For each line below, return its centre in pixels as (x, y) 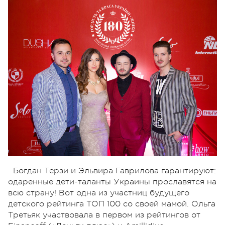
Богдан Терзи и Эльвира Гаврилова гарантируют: (115, 171)
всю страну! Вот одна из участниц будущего (99, 193)
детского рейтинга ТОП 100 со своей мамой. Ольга (112, 204)
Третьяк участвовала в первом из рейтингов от (104, 215)
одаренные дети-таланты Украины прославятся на (112, 182)
